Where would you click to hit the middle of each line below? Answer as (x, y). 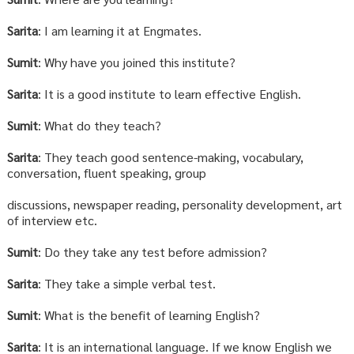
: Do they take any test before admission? (152, 252)
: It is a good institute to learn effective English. (169, 94)
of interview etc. (52, 220)
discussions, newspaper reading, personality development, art (174, 205)
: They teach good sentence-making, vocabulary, (170, 157)
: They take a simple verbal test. (126, 284)
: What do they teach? (99, 126)
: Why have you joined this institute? (136, 62)
